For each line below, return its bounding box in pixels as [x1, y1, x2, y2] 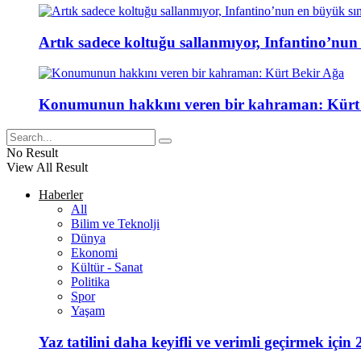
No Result [6, 145, 58, 160]
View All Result [6, 160, 88, 174]
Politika [71, 274, 110, 288]
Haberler [39, 187, 83, 201]
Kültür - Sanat [71, 259, 143, 274]
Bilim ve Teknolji [71, 216, 160, 230]
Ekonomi [71, 245, 118, 259]
